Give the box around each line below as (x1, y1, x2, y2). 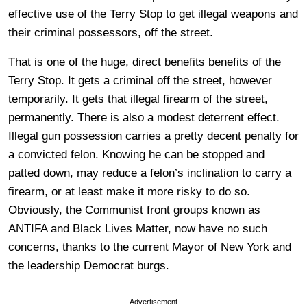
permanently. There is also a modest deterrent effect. (8, 110, 280, 124)
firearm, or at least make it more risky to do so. (8, 184, 250, 198)
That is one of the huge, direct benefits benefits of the (8, 55, 281, 69)
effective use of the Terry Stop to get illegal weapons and (8, 7, 298, 21)
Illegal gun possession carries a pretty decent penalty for (8, 129, 299, 143)
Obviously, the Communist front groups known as (8, 203, 260, 217)
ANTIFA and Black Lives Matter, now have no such (8, 221, 267, 235)
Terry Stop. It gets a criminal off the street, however (8, 73, 272, 87)
